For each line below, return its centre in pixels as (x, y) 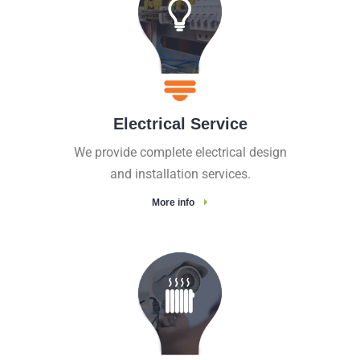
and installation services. (180, 174)
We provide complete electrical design (180, 153)
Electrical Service (180, 124)
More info (173, 203)
